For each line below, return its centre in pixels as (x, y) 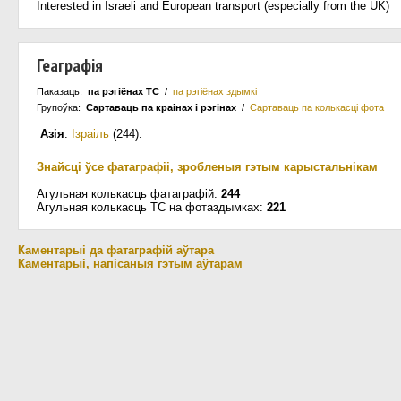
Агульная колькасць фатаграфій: (129, 194)
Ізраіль (90, 134)
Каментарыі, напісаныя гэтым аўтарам (130, 264)
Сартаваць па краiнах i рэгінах (161, 107)
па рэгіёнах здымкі (215, 91)
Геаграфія (70, 65)
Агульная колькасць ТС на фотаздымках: (152, 207)
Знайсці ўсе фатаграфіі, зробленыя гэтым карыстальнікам (207, 167)
